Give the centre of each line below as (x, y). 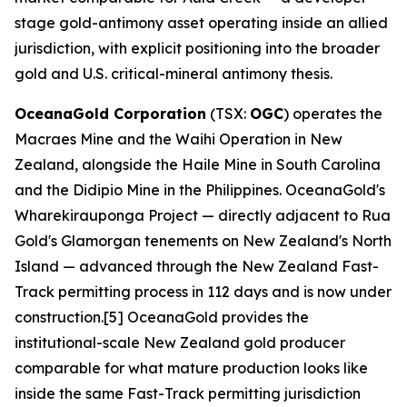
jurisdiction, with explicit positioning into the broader (197, 48)
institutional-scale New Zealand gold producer (180, 342)
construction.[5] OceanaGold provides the (162, 317)
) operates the (333, 114)
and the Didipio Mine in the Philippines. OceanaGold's (200, 190)
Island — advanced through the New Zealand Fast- (197, 266)
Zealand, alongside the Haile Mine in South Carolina (198, 164)
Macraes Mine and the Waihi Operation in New (179, 139)
